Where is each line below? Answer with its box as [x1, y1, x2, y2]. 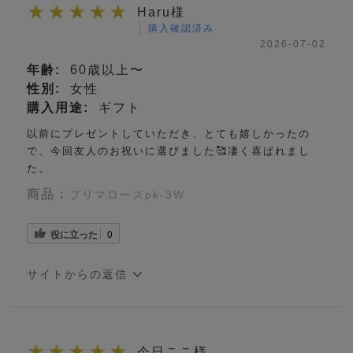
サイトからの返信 [27, 268, 133, 281]
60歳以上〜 [65, 63, 145, 77]
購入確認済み [148, 23, 215, 35]
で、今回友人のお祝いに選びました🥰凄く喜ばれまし [27, 145, 311, 158]
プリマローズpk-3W [69, 188, 186, 202]
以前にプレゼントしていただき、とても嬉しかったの [27, 128, 311, 140]
